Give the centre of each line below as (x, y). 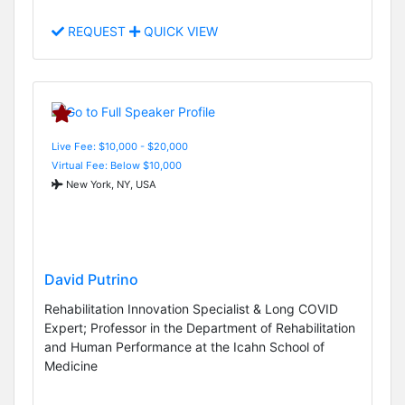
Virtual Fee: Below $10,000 (117, 165)
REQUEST (97, 32)
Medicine (71, 366)
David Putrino (91, 280)
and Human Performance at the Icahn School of (184, 347)
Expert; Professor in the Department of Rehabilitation (200, 328)
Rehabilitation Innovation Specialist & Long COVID (191, 309)
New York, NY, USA (110, 184)
